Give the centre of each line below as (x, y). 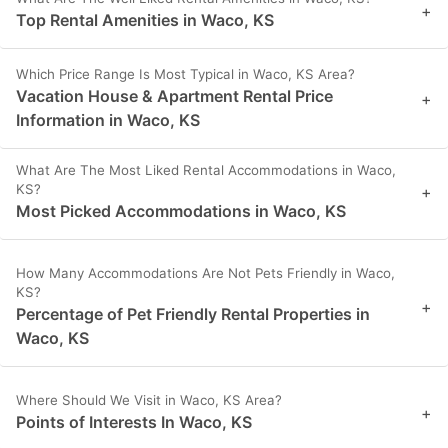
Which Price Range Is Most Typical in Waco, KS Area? (185, 74)
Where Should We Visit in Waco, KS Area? (149, 400)
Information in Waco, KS (108, 120)
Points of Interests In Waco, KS (134, 422)
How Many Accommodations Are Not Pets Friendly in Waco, (205, 273)
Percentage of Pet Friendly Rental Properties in (193, 314)
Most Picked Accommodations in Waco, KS (181, 211)
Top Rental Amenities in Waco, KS (145, 20)
